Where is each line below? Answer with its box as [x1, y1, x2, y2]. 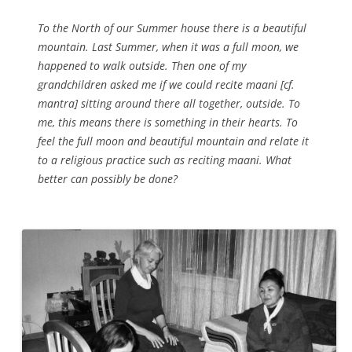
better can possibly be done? [38, 171, 181, 187]
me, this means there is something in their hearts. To [38, 115, 298, 130]
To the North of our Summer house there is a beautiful [38, 20, 306, 36]
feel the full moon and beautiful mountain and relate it [38, 134, 309, 149]
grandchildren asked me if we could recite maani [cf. [38, 77, 295, 93]
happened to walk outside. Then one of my [38, 58, 246, 74]
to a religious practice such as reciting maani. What [38, 152, 291, 168]
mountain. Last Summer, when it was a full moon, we [38, 39, 299, 55]
